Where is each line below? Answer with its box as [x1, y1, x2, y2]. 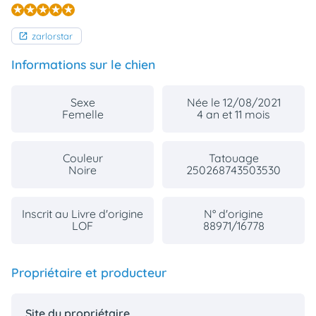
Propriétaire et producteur [11, 265, 166, 281]
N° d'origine [204, 207, 263, 221]
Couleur [62, 151, 103, 166]
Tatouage [208, 151, 259, 166]
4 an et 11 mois [197, 107, 270, 122]
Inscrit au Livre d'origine [22, 207, 143, 221]
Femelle [61, 107, 104, 122]
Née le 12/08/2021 [186, 95, 281, 110]
